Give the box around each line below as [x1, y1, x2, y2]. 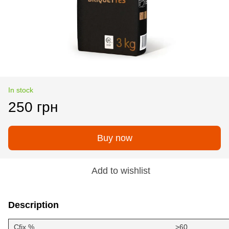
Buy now [97, 132, 132, 143]
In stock [8, 85, 33, 94]
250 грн [8, 99, 58, 115]
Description [8, 199, 59, 210]
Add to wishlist [91, 165, 150, 176]
